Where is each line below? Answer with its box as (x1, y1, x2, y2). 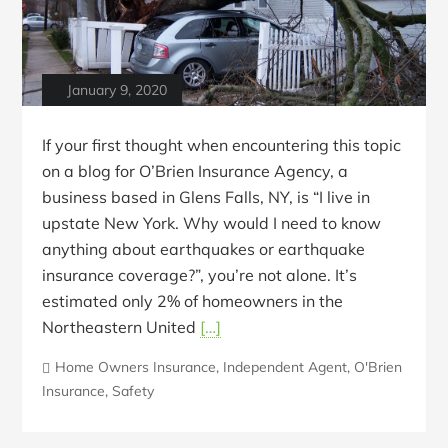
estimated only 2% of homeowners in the (42, 291, 344, 312)
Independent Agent (223, 358, 348, 377)
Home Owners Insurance (55, 358, 217, 377)
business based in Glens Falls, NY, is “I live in (42, 187, 371, 208)
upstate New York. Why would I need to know (42, 213, 382, 234)
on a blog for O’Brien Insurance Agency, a (42, 161, 349, 182)
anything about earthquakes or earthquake (42, 239, 366, 260)
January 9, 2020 (67, 81, 168, 100)
